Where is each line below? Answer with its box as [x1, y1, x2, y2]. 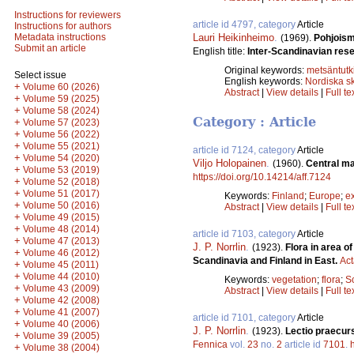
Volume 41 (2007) [23, 307, 100, 318]
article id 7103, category [193, 228, 297, 240]
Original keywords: [224, 64, 307, 76]
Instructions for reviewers [14, 9, 121, 21]
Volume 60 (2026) [23, 81, 100, 92]
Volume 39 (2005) [23, 330, 100, 341]
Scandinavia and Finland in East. [193, 255, 340, 267]
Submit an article [14, 43, 86, 54]
